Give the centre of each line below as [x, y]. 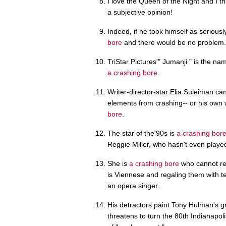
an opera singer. [133, 185]
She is [118, 163]
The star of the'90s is [142, 133]
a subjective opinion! [140, 12]
